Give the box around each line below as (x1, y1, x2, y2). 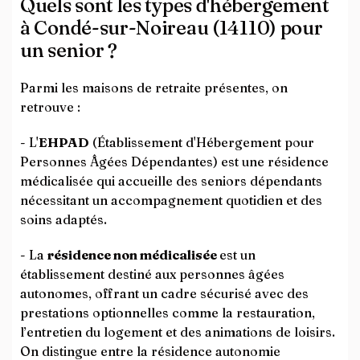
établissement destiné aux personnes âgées (20, 266, 284, 282)
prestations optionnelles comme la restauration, (20, 305, 315, 321)
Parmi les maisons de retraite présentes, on (20, 80, 288, 96)
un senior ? (20, 39, 117, 62)
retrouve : (20, 99, 80, 115)
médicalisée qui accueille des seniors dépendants (20, 173, 322, 189)
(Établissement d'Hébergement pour (89, 134, 314, 150)
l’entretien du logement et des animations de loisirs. (20, 324, 335, 340)
